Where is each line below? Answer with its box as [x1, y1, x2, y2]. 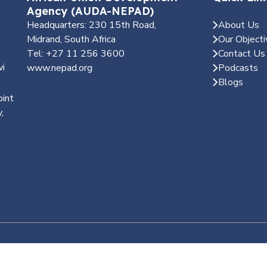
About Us [218, 18, 259, 32]
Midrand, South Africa [26, 33, 116, 46]
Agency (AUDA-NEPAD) [26, 4, 154, 18]
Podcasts [218, 61, 258, 74]
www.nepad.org [26, 61, 92, 74]
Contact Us [218, 47, 265, 60]
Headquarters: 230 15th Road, [26, 18, 156, 32]
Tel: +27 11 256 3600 [26, 47, 125, 60]
